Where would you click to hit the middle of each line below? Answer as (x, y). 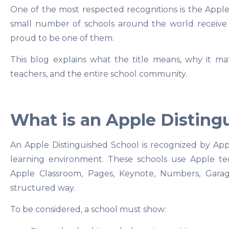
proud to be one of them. (62, 38)
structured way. (43, 188)
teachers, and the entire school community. (99, 74)
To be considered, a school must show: (88, 210)
